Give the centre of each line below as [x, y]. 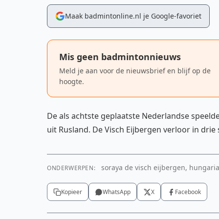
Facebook [188, 192]
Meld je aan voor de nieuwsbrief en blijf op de [135, 71]
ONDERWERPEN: [71, 168]
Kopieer [72, 192]
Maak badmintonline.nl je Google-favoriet [133, 16]
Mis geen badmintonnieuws [120, 57]
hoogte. [72, 81]
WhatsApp [117, 192]
